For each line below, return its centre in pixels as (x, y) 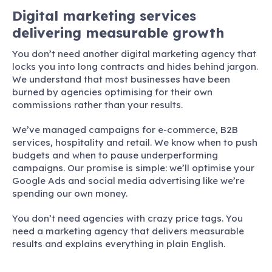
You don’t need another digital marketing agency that (134, 53)
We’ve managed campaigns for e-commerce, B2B (125, 129)
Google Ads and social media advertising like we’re (128, 180)
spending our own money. (70, 193)
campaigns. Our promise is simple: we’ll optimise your (133, 168)
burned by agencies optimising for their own (112, 92)
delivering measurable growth (118, 33)
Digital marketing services (104, 16)
